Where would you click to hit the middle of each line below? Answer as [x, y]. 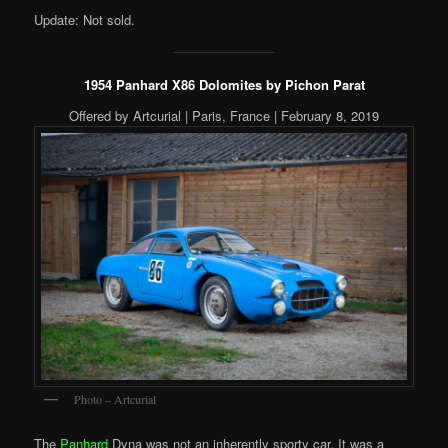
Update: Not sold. [85, 20]
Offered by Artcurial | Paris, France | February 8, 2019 [224, 116]
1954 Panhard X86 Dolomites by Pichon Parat [224, 84]
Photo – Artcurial [115, 398]
